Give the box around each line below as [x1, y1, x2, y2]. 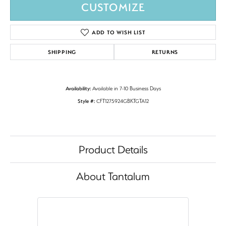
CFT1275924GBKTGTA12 [96, 97, 149, 105]
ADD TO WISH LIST [91, 29, 145, 36]
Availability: [65, 85, 91, 92]
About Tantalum [76, 169, 150, 183]
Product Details [78, 142, 148, 156]
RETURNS [151, 48, 179, 56]
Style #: [77, 97, 95, 105]
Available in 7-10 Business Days [92, 85, 161, 92]
